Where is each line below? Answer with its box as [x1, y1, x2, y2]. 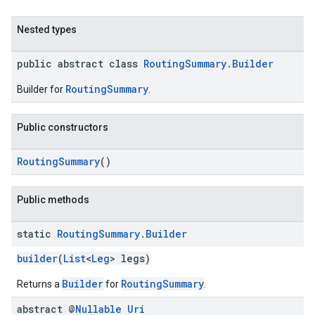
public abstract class [17, 57, 143, 70]
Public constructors [17, 122, 108, 133]
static [17, 227, 57, 240]
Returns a [17, 278, 62, 290]
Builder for [17, 84, 65, 95]
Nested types [17, 24, 77, 35]
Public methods [17, 194, 89, 205]
